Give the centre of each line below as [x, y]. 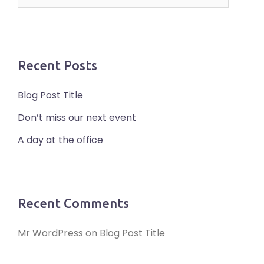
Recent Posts [57, 65]
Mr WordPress [50, 233]
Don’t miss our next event [77, 117]
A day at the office [60, 140]
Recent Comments [73, 203]
